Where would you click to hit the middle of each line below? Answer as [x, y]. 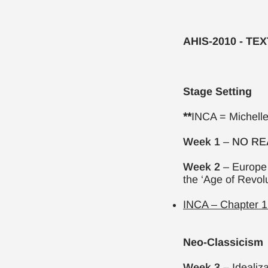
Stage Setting [217, 92]
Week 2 [203, 167]
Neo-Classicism [223, 242]
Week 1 [203, 142]
